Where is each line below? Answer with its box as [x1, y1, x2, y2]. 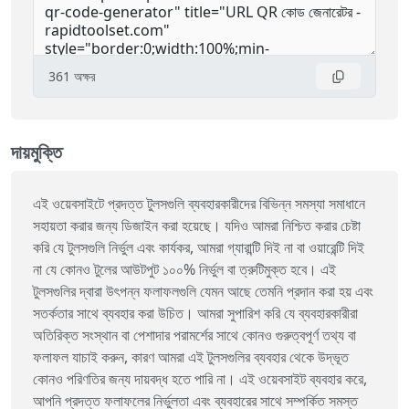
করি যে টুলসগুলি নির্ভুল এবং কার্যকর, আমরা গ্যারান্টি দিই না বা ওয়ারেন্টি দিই [33, 237, 364, 258]
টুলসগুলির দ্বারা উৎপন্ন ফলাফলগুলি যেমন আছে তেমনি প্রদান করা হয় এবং [33, 281, 373, 302]
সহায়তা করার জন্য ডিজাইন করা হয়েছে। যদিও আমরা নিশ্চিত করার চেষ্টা [33, 215, 361, 236]
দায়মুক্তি [11, 140, 62, 165]
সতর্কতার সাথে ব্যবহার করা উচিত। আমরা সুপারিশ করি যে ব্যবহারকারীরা [33, 303, 358, 324]
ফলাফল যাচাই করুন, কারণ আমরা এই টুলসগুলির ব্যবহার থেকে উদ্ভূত [33, 347, 349, 368]
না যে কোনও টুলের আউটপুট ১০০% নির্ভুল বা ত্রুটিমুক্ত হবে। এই [33, 259, 336, 280]
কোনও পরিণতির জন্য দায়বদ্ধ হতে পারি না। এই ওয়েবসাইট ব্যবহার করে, [33, 369, 367, 390]
